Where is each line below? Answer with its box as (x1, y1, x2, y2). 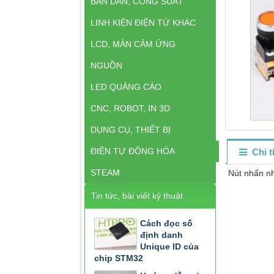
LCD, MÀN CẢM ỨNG (91, 39, 176, 49)
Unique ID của (140, 242, 199, 251)
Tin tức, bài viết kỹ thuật (91, 191, 183, 201)
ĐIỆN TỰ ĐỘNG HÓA (91, 146, 175, 156)
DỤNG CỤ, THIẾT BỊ (91, 125, 171, 135)
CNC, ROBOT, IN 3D (91, 103, 170, 113)
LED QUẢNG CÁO (91, 82, 161, 92)
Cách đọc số (140, 218, 193, 228)
